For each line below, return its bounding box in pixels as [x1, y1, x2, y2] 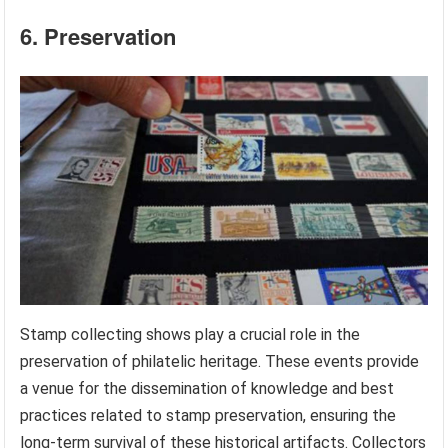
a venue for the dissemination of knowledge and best [20, 378, 395, 398]
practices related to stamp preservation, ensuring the [20, 405, 397, 425]
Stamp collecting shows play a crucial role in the [20, 324, 361, 344]
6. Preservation [20, 20, 177, 53]
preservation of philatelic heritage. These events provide [20, 351, 420, 371]
